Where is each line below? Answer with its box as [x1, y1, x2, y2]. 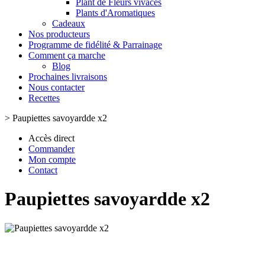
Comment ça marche [28, 50, 105, 60]
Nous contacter [28, 82, 85, 92]
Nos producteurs [28, 29, 90, 39]
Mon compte [28, 154, 76, 164]
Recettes [28, 93, 60, 103]
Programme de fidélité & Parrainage [28, 40, 162, 50]
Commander [28, 144, 75, 154]
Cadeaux [52, 18, 85, 28]
